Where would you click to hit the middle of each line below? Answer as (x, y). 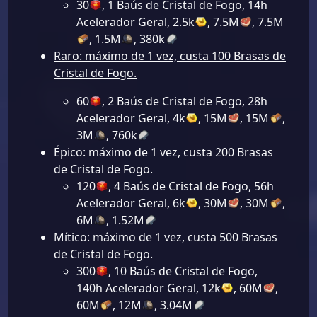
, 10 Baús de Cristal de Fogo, (183, 271)
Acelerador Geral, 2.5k (136, 22)
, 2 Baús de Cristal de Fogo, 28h (185, 102)
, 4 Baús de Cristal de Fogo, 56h (191, 186)
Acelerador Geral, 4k (131, 119)
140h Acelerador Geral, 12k (149, 288)
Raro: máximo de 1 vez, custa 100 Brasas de (170, 56)
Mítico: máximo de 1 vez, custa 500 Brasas (166, 237)
